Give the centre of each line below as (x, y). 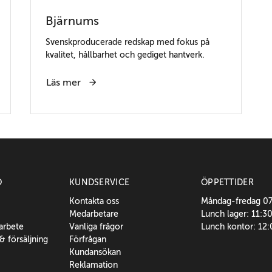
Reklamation (94, 264)
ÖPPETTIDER (227, 182)
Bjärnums (72, 21)
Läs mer (64, 82)
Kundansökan (95, 252)
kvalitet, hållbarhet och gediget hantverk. (125, 54)
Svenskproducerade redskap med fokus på (127, 42)
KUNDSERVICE (100, 182)
